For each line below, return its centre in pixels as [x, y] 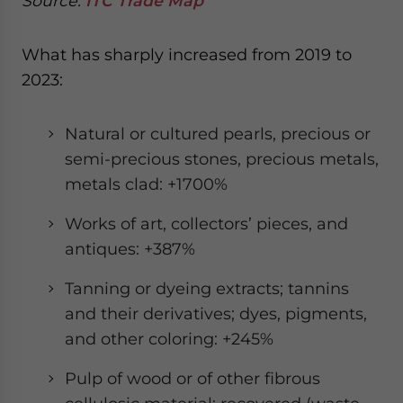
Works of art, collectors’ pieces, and [206, 224]
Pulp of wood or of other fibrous [193, 378]
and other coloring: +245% [169, 339]
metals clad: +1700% [146, 184]
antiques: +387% [130, 249]
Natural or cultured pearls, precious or [218, 134]
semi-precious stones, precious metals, [222, 159]
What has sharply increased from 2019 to [187, 54]
